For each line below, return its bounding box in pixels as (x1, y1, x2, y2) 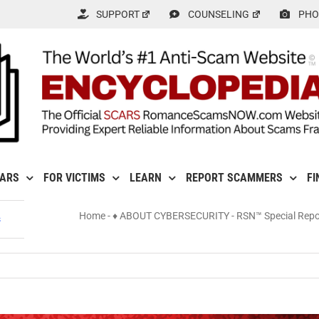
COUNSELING (188, 9, 250, 20)
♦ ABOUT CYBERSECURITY (113, 210, 229, 222)
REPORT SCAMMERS (185, 171, 283, 185)
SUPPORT (95, 9, 140, 20)
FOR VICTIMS (43, 171, 105, 185)
